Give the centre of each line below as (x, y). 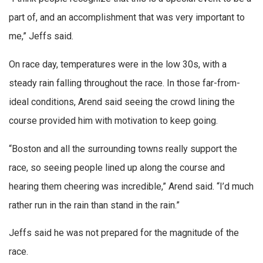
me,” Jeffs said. (41, 36)
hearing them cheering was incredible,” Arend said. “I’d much (131, 186)
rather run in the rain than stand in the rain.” (94, 205)
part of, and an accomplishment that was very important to (127, 18)
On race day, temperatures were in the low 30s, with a (118, 64)
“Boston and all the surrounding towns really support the (123, 149)
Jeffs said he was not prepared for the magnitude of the (124, 233)
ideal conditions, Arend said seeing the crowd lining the (122, 102)
